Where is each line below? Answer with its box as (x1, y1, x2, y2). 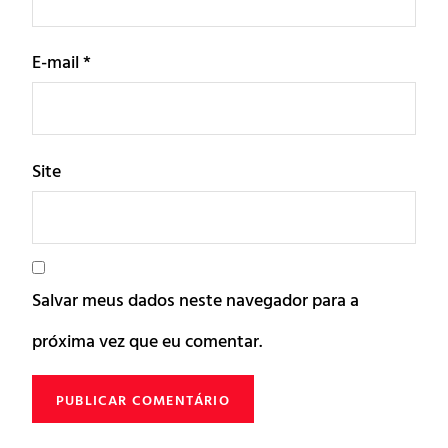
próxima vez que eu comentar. (32, 326, 262, 354)
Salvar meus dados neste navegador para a (32, 285, 359, 313)
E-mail (32, 48, 83, 76)
